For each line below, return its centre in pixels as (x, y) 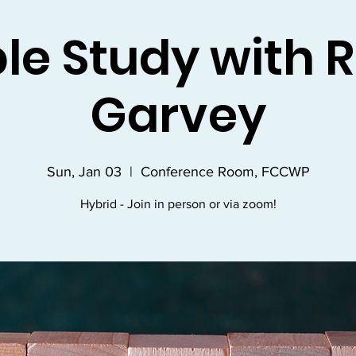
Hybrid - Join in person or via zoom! (178, 204)
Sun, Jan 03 (84, 172)
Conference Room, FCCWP (225, 172)
